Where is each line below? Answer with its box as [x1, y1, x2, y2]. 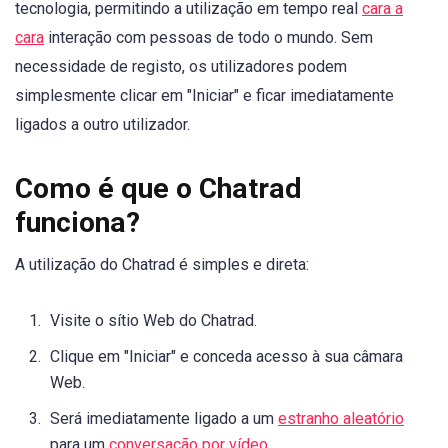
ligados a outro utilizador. [15, 115, 190, 135]
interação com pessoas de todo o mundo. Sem [44, 28, 373, 48]
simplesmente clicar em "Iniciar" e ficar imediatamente [15, 86, 394, 106]
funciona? [15, 206, 140, 240]
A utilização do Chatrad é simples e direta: [15, 255, 309, 275]
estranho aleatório [278, 408, 404, 428]
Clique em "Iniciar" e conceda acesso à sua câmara [50, 346, 403, 366]
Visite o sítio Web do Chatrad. [50, 310, 257, 330]
